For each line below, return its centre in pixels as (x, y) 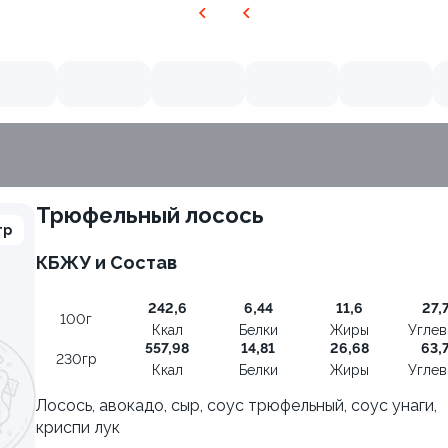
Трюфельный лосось (157, 215)
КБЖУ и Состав (106, 262)
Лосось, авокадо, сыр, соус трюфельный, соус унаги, (236, 405)
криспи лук (78, 427)
